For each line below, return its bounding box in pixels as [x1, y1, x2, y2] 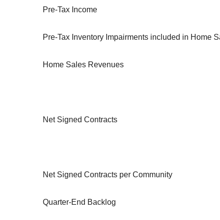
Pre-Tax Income [43, 5, 97, 14]
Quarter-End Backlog [43, 198, 116, 207]
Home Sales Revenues [43, 60, 124, 69]
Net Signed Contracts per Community [43, 170, 172, 179]
